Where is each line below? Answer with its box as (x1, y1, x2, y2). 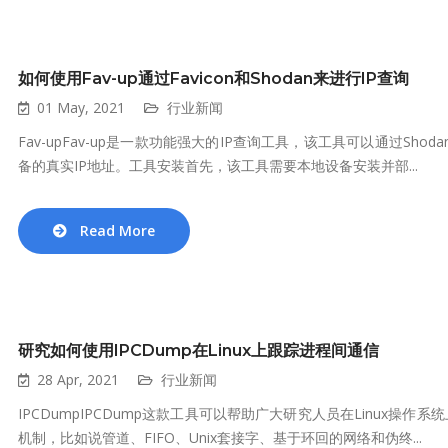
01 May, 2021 (37, 98, 125, 117)
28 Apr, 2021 (37, 370, 119, 389)
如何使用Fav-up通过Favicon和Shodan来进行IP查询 (18, 69, 409, 88)
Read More (80, 221, 155, 240)
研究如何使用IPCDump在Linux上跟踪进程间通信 (18, 341, 379, 360)
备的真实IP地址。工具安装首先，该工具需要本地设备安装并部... (18, 156, 418, 175)
